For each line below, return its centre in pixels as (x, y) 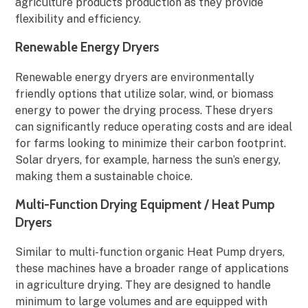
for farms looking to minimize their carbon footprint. (151, 143)
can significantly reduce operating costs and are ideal (154, 126)
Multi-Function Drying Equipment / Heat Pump (145, 204)
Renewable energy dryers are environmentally (135, 77)
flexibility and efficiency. (78, 19)
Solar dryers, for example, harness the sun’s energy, (148, 159)
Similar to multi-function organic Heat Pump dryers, (150, 252)
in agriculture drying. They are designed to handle (143, 285)
